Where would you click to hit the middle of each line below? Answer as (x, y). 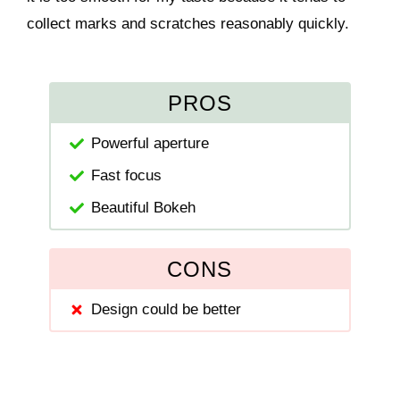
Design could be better (167, 309)
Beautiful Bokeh (144, 207)
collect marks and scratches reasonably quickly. (188, 23)
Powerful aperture (150, 143)
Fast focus (127, 175)
